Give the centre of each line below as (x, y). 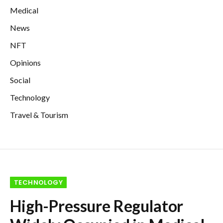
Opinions (25, 63)
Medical (24, 10)
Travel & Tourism (39, 115)
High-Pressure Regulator (97, 206)
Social (20, 80)
